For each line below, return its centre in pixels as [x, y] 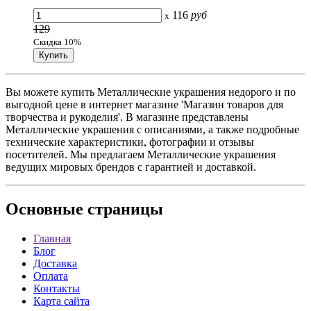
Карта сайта [61, 301]
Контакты [57, 289]
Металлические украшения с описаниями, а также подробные [152, 130]
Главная [52, 239]
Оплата [51, 276]
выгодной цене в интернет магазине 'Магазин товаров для [144, 105]
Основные [44, 209]
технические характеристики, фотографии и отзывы [130, 142]
